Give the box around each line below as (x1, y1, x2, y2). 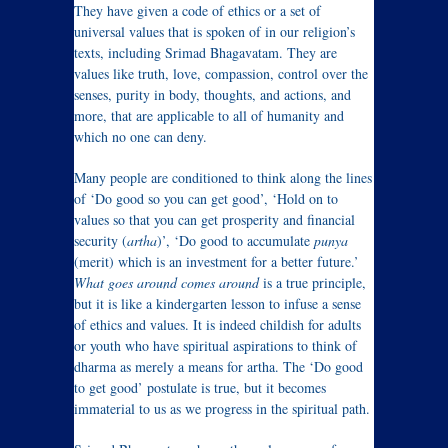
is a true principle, (259, 273, 366, 293)
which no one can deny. (74, 127, 207, 147)
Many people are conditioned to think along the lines (74, 168, 372, 188)
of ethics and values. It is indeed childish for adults (74, 315, 361, 335)
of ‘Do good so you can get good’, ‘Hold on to (74, 189, 338, 209)
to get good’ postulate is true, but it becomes (74, 378, 326, 398)
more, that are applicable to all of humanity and (74, 106, 344, 126)
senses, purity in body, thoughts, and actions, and (74, 85, 351, 105)
